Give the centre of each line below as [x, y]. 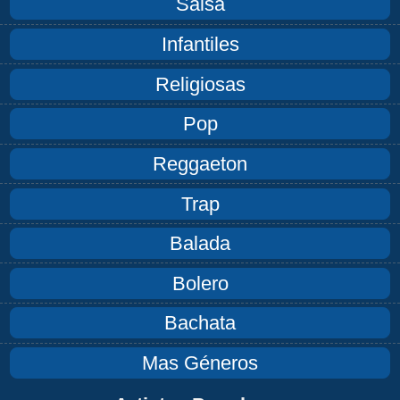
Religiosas [200, 84]
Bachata [200, 323]
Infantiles [200, 45]
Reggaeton [200, 163]
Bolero [200, 283]
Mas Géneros [200, 363]
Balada [200, 244]
